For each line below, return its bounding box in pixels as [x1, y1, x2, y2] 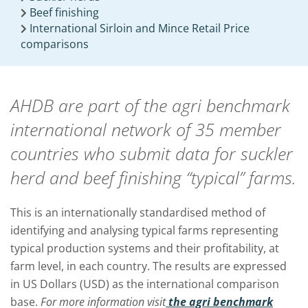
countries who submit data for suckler [10, 142, 293, 165]
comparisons [21, 36, 89, 52]
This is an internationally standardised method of [10, 205, 265, 220]
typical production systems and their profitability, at [10, 241, 279, 256]
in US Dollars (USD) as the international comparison [10, 276, 279, 291]
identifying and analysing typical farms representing [10, 223, 278, 238]
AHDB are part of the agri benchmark [10, 93, 290, 117]
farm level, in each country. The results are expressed [10, 258, 287, 274]
